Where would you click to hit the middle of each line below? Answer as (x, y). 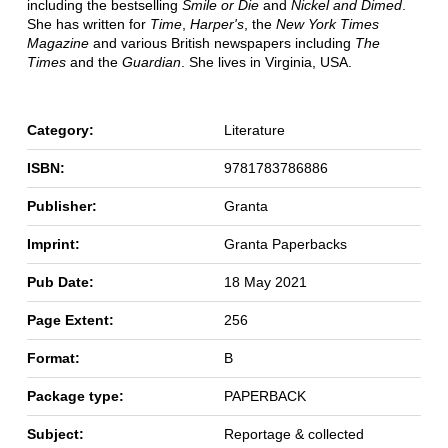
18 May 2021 (265, 281)
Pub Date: (60, 281)
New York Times (327, 23)
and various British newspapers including (221, 42)
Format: (53, 357)
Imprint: (53, 243)
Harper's (216, 23)
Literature (254, 129)
